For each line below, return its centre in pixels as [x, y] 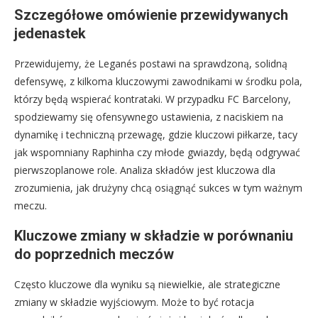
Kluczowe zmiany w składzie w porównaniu [154, 235]
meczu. [31, 205]
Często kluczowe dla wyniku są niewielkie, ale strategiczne [147, 284]
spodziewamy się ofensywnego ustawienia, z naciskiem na [149, 116]
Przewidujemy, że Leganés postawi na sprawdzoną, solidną [151, 63]
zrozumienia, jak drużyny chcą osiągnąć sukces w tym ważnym [158, 187]
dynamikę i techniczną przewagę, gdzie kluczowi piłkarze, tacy [156, 134]
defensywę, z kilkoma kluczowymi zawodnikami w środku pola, [158, 81]
